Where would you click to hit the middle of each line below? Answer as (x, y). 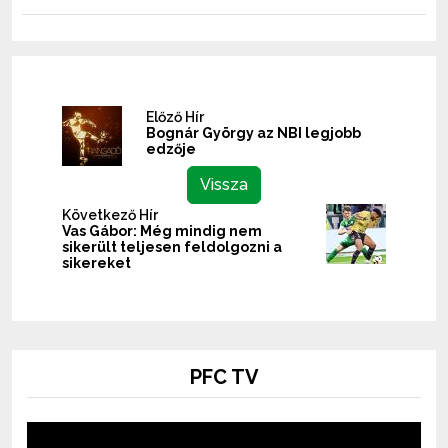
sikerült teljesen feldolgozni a (172, 247)
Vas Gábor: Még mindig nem (162, 231)
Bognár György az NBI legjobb (253, 133)
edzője (171, 149)
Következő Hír (110, 215)
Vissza (224, 185)
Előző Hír (175, 117)
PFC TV (224, 377)
